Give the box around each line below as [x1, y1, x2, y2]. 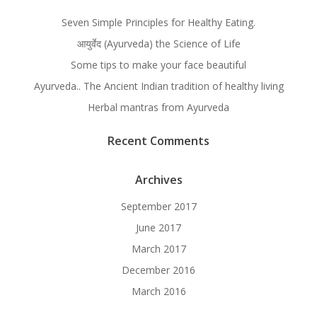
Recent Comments [108, 132, 209, 149]
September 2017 [120, 199, 197, 213]
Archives [134, 171, 183, 188]
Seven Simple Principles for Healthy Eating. [62, 15, 255, 29]
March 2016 [131, 284, 186, 298]
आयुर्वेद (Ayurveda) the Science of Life [76, 36, 241, 50]
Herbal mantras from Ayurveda [88, 100, 229, 114]
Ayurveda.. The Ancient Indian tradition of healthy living [33, 79, 284, 93]
